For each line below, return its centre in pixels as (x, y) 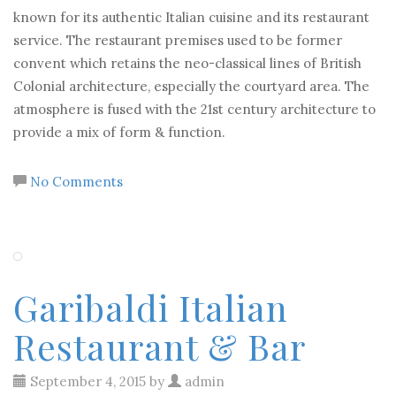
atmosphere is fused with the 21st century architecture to (194, 109)
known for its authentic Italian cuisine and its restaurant (191, 17)
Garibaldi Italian (151, 307)
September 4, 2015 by (97, 381)
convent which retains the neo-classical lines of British (187, 63)
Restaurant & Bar (160, 346)
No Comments (76, 182)
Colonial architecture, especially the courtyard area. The (191, 86)
